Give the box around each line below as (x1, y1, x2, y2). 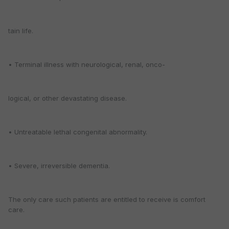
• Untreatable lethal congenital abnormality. (8, 128, 147, 136)
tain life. (8, 27, 33, 35)
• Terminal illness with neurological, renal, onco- (8, 60, 165, 69)
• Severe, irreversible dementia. (8, 162, 110, 170)
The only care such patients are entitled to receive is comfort (8, 195, 205, 204)
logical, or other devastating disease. (8, 94, 127, 103)
